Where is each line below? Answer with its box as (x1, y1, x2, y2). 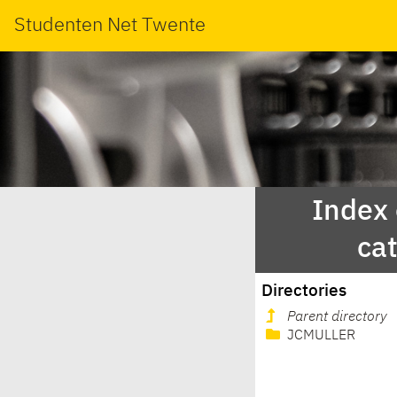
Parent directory (287, 310, 387, 325)
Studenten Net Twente (14, 15, 206, 35)
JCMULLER (284, 329, 355, 344)
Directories (261, 282, 347, 300)
